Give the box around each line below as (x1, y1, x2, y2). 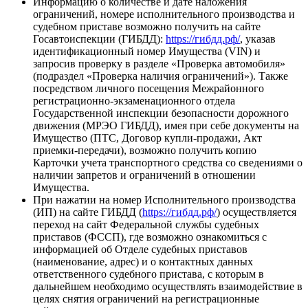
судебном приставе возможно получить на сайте (33, 21, 261, 33)
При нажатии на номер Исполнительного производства (33, 194, 296, 206)
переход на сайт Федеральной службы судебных (33, 219, 259, 231)
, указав (240, 33, 276, 45)
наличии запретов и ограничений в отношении (33, 169, 256, 181)
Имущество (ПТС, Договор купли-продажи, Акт (33, 132, 262, 144)
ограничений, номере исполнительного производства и (33, 8, 295, 21)
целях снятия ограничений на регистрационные (33, 293, 259, 305)
